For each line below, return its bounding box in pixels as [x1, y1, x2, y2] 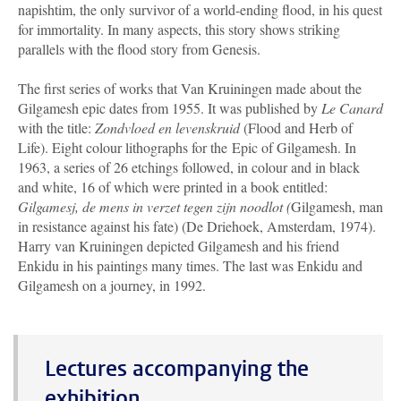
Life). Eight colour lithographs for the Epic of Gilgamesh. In [18, 138, 356, 158]
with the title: [18, 118, 95, 138]
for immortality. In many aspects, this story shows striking [18, 20, 340, 39]
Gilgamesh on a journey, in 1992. [18, 276, 206, 295]
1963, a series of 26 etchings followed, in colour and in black [18, 158, 360, 177]
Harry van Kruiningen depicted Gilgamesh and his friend [18, 236, 339, 256]
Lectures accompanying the [45, 354, 309, 384]
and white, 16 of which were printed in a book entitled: [18, 177, 328, 197]
